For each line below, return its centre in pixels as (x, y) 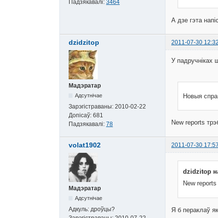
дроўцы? (103, 209)
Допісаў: (81, 116)
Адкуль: (80, 209)
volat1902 (85, 145)
